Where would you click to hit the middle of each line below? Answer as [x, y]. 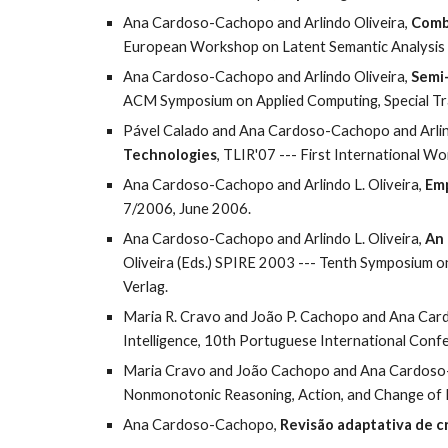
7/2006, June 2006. [186, 208]
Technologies [169, 154]
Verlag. [145, 286]
